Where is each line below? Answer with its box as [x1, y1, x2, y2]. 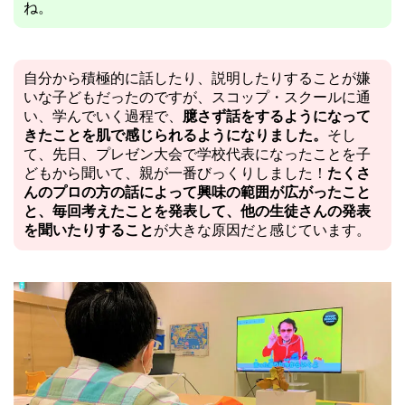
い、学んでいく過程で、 [24, 108, 183, 125]
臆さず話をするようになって [183, 108, 371, 125]
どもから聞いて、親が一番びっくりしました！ [24, 165, 327, 182]
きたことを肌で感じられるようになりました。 [24, 127, 327, 144]
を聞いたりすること [24, 222, 154, 239]
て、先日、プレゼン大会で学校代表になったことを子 [24, 146, 371, 163]
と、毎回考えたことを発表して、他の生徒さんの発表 [24, 203, 371, 220]
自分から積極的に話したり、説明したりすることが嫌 [24, 71, 371, 87]
